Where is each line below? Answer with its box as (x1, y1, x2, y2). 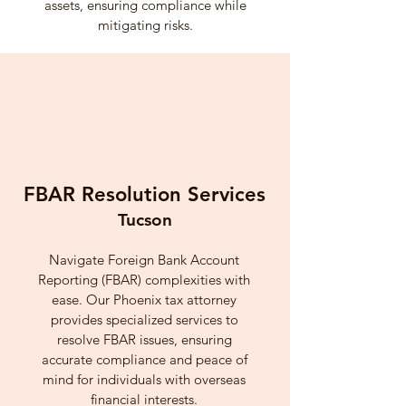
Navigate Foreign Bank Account (49, 251, 239, 268)
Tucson (118, 209, 172, 230)
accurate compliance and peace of (41, 351, 247, 368)
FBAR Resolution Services (23, 182, 266, 207)
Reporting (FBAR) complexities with (38, 271, 250, 288)
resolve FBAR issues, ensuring (56, 331, 232, 348)
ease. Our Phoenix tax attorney (52, 291, 237, 308)
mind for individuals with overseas (43, 371, 246, 388)
